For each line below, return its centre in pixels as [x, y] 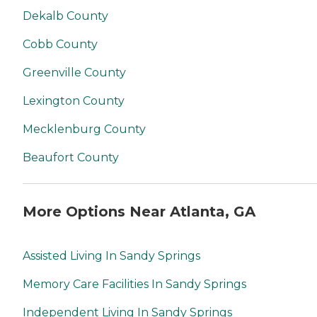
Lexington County [74, 101]
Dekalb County [65, 16]
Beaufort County [71, 158]
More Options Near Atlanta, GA [139, 212]
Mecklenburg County [84, 129]
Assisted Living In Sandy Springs [111, 255]
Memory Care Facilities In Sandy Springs [134, 284]
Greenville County [74, 73]
